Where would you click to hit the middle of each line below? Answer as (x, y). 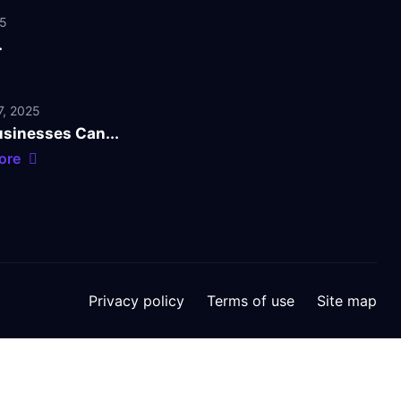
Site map (347, 301)
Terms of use (251, 301)
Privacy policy (137, 301)
